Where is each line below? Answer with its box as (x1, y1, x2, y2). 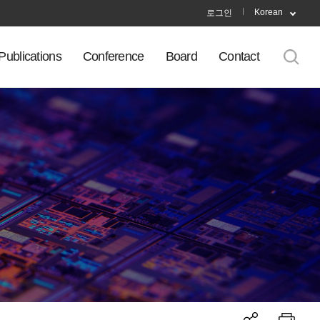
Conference (82, 49, 144, 64)
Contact (219, 49, 259, 64)
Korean (254, 7, 283, 17)
